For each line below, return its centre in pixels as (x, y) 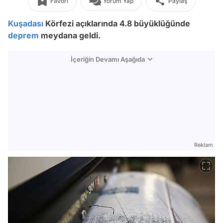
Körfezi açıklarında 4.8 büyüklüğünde (117, 23)
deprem (23, 35)
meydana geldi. (70, 35)
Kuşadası (26, 23)
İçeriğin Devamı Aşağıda (108, 59)
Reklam (204, 145)
